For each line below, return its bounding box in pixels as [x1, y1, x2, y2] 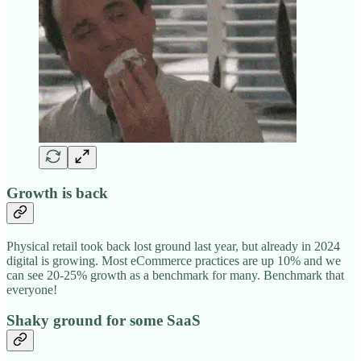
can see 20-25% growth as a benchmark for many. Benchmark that [6, 268, 344, 282]
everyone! [6, 282, 57, 297]
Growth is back [6, 184, 108, 201]
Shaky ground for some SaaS [6, 312, 201, 330]
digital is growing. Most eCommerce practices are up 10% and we [6, 253, 341, 268]
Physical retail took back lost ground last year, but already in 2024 [6, 239, 340, 253]
